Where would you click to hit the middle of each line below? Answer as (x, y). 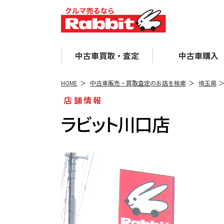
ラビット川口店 (115, 123)
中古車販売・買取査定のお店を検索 (138, 83)
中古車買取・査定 (107, 55)
